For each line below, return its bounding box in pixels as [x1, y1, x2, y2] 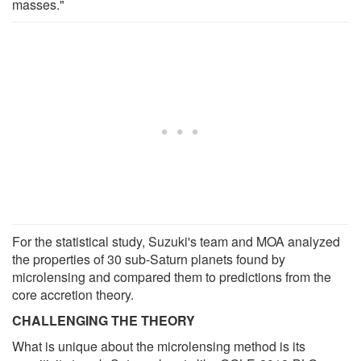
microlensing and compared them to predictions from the [12, 267, 331, 286]
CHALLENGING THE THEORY [12, 310, 195, 330]
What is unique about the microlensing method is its [12, 336, 305, 355]
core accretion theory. [12, 284, 134, 304]
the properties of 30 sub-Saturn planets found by [12, 249, 285, 268]
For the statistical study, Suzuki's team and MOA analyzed [12, 231, 340, 251]
